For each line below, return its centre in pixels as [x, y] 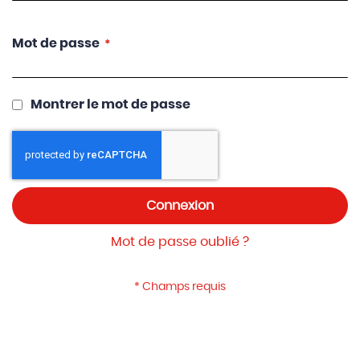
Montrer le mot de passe [110, 104]
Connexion [180, 206]
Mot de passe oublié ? [180, 242]
